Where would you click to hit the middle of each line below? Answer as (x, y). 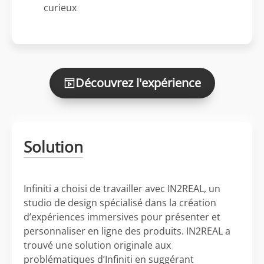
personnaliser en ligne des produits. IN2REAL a (127, 231)
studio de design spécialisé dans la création (120, 203)
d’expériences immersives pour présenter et (122, 217)
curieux (60, 8)
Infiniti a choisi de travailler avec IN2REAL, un (122, 189)
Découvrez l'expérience (138, 83)
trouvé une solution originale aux (97, 245)
